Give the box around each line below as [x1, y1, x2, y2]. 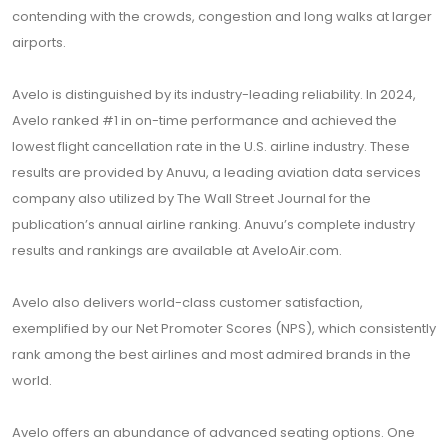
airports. [12, 33, 66, 52]
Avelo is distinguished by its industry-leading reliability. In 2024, [12, 85, 416, 104]
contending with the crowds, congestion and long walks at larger [12, 7, 432, 26]
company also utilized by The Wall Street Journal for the [12, 189, 371, 208]
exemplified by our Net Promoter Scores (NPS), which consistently [12, 319, 436, 338]
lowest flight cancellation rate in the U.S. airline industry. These [12, 137, 410, 156]
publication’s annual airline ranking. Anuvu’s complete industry [12, 215, 415, 234]
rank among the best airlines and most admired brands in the [12, 345, 411, 364]
